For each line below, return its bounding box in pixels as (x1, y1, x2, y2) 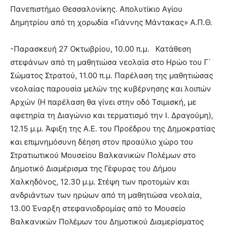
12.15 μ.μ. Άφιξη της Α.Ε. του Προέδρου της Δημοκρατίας (10, 123, 215, 133)
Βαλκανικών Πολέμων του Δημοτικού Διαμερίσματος (10, 216, 204, 226)
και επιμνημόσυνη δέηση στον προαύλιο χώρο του (10, 136, 193, 147)
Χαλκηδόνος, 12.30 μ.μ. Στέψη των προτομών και (10, 176, 189, 187)
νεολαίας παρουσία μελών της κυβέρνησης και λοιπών (10, 83, 211, 94)
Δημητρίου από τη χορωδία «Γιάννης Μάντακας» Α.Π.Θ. (10, 17, 212, 27)
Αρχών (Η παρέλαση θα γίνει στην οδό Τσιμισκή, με (10, 97, 196, 107)
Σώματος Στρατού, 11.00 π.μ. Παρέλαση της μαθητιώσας (10, 70, 213, 80)
